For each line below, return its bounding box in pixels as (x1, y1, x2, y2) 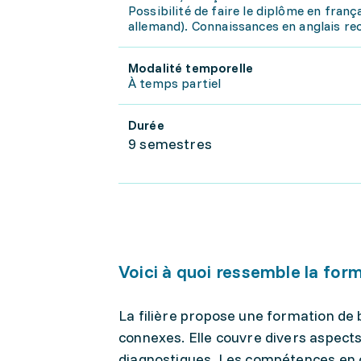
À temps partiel (128, 75, 222, 91)
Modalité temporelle (128, 60, 254, 76)
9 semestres (128, 135, 212, 153)
